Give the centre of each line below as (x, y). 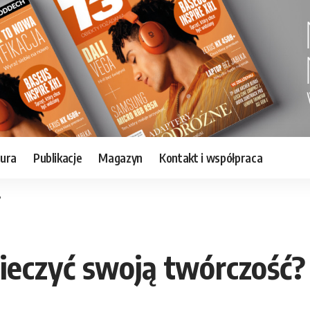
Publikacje (57, 157)
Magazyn (121, 157)
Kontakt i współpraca (211, 157)
